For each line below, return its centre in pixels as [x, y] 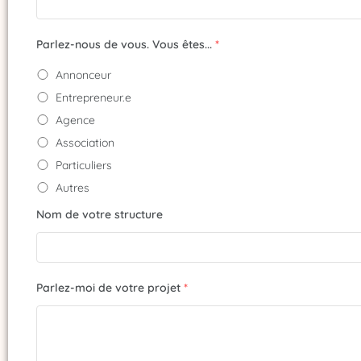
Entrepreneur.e [93, 98]
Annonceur [83, 75]
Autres [73, 188]
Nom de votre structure [100, 214]
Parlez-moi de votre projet [108, 288]
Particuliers [84, 165]
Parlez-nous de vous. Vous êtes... [124, 44]
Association [85, 143]
